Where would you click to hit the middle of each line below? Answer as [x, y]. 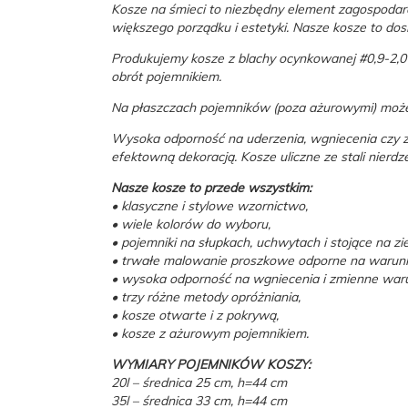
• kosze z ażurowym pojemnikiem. [210, 333]
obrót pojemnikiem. [166, 76]
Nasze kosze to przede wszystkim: [211, 188]
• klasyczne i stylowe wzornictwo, [209, 206]
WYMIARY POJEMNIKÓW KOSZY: [211, 364]
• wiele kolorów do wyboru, [191, 224]
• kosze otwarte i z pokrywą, [195, 315]
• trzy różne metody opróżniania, [206, 297]
